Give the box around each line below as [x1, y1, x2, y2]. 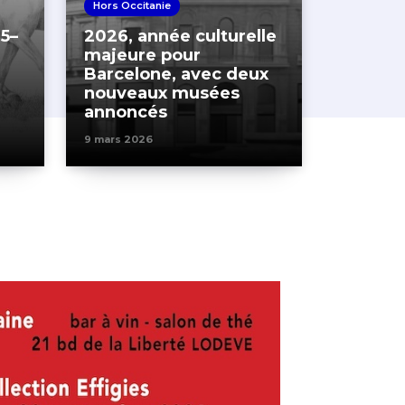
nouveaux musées [84, 83, 240, 103]
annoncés [84, 102, 167, 122]
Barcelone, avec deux [84, 64, 268, 84]
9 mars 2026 [84, 133, 153, 146]
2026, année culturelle [84, 26, 277, 46]
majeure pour [84, 45, 201, 65]
